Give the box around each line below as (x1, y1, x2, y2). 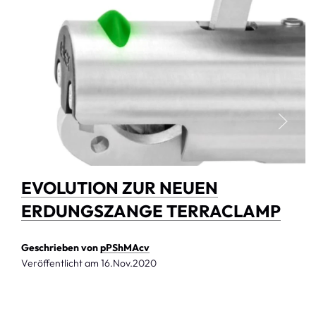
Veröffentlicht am (21, 256, 101, 269)
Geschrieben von (21, 241, 100, 254)
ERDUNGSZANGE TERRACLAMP (21, 200, 281, 221)
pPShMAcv (100, 241, 150, 254)
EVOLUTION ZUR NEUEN (21, 176, 218, 198)
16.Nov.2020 (101, 256, 157, 269)
